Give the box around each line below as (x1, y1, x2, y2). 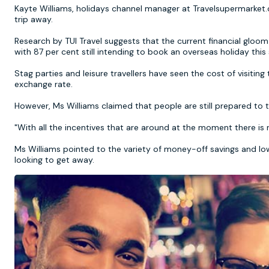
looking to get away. (14, 154, 94, 165)
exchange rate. (14, 79, 73, 89)
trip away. (14, 14, 53, 25)
